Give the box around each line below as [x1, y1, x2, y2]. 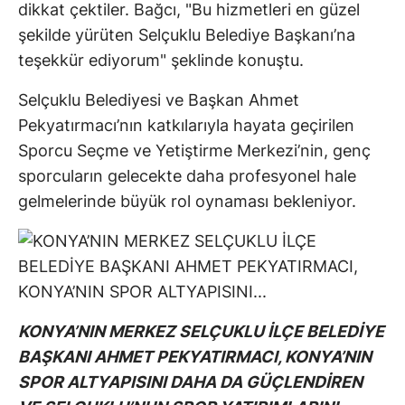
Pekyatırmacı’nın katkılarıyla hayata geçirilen [18, 116, 354, 136]
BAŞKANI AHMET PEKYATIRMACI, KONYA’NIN [18, 347, 372, 367]
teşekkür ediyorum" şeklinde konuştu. [18, 51, 304, 71]
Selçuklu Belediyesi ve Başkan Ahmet [18, 90, 299, 110]
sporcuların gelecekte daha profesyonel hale [18, 166, 356, 186]
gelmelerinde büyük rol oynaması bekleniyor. [18, 192, 356, 212]
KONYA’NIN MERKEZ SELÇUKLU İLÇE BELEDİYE [18, 322, 384, 342]
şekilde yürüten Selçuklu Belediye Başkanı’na [18, 25, 355, 45]
